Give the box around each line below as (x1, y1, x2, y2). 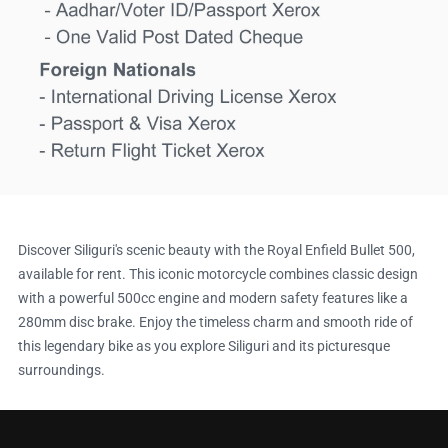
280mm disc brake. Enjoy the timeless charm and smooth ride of (18, 314, 413, 331)
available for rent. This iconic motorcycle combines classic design (18, 266, 418, 283)
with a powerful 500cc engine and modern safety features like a (18, 290, 408, 307)
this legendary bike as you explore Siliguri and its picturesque (18, 338, 390, 355)
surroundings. (18, 362, 105, 379)
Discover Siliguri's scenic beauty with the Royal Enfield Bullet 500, (18, 242, 415, 259)
